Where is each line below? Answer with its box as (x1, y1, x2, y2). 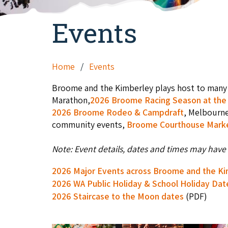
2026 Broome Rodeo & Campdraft (52, 106, 184, 119)
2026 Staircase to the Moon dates (52, 190, 184, 202)
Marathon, (52, 94, 90, 106)
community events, (52, 119, 127, 131)
